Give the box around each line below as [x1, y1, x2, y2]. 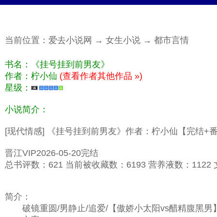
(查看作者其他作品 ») [60, 71, 142, 81]
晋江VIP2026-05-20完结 [5, 148, 98, 158]
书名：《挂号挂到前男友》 [5, 60, 109, 70]
